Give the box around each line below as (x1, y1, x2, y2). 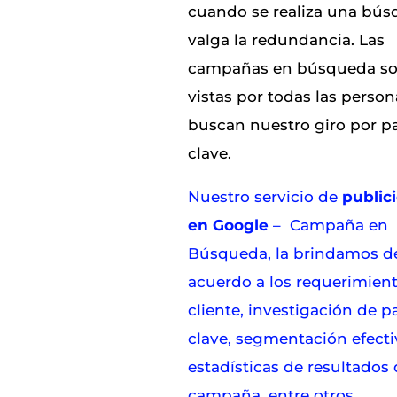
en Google (188, 215, 269, 234)
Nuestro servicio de (188, 187, 343, 206)
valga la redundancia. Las (188, 30, 385, 49)
